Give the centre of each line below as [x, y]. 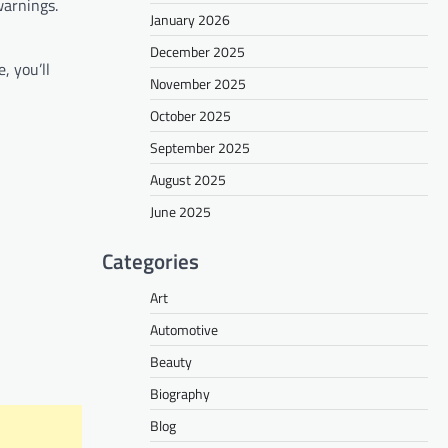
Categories [150, 260]
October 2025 [190, 115]
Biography [180, 393]
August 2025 [188, 179]
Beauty [171, 361]
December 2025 [197, 51]
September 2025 [200, 147]
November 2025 [198, 83]
